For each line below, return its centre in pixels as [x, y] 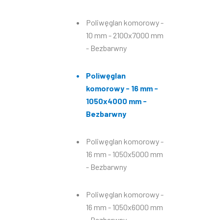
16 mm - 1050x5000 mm [124, 154]
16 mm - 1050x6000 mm [124, 207]
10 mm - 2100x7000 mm [124, 35]
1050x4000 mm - [116, 101]
